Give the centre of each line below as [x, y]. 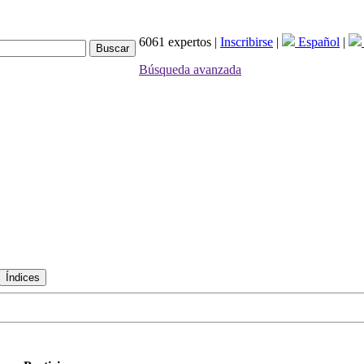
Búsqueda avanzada [190, 69]
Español [317, 42]
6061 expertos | [180, 42]
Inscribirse [247, 42]
